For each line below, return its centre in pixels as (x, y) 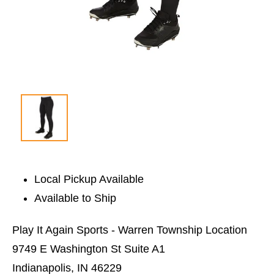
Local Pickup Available (89, 179)
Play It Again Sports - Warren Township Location (130, 230)
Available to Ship (76, 198)
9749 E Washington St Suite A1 (89, 249)
